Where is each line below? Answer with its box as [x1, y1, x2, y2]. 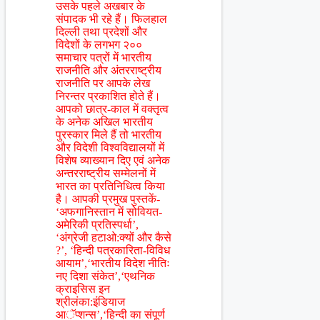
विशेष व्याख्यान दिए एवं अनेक [56, 154, 170, 167]
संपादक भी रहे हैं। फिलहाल [56, 13, 167, 26]
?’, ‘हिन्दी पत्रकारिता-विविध [56, 244, 170, 257]
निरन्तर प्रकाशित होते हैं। [56, 90, 161, 103]
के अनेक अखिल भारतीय [56, 116, 153, 129]
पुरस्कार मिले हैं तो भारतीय [56, 129, 161, 141]
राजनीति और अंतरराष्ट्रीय [56, 64, 161, 77]
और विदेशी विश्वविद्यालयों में [56, 141, 164, 154]
